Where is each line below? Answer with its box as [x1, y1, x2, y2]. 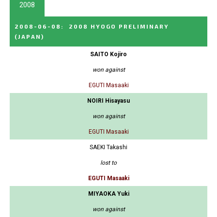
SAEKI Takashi [90, 144, 127, 151]
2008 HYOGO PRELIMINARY [69, 23, 169, 30]
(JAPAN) [15, 33, 44, 40]
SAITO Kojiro [90, 51, 127, 58]
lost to [100, 159, 117, 167]
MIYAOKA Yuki [88, 190, 129, 198]
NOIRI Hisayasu [87, 97, 130, 105]
